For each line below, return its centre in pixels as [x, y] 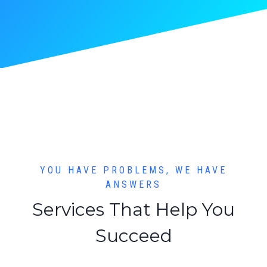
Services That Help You [133, 210]
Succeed [133, 236]
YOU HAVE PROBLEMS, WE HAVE [133, 170]
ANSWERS [133, 185]
